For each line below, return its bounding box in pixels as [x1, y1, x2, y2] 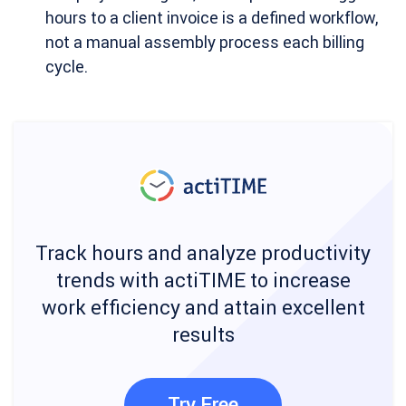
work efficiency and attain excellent [41, 295, 365, 320]
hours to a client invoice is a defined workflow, [45, 7, 378, 28]
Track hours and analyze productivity [35, 241, 371, 266]
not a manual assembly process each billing [45, 32, 364, 53]
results [171, 323, 235, 347]
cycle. [45, 56, 88, 77]
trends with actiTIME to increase [55, 268, 351, 293]
